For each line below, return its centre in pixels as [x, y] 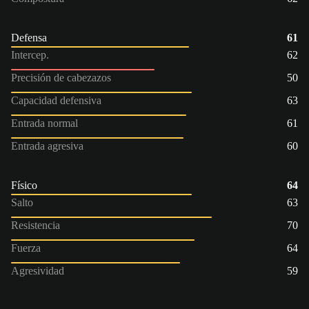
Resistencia [36, 225]
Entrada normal [44, 123]
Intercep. [30, 54]
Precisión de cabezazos [61, 77]
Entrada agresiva [47, 146]
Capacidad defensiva [56, 100]
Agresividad [38, 270]
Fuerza [26, 248]
